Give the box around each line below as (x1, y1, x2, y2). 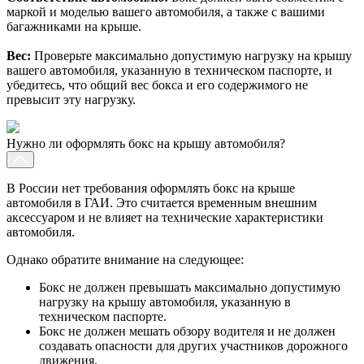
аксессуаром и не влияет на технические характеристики (6, 210, 323, 224)
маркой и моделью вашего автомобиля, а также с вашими (6, 4, 325, 19)
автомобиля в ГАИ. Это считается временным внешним (6, 195, 317, 210)
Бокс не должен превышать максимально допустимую (39, 279, 340, 294)
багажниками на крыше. (6, 19, 141, 33)
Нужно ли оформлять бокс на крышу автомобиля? (6, 136, 285, 150)
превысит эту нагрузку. (6, 92, 136, 106)
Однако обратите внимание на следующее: (6, 252, 244, 266)
